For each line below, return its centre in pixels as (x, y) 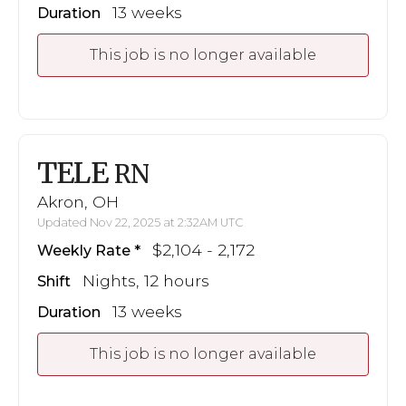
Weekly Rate (84, 250)
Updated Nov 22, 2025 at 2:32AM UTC (140, 222)
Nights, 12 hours (146, 280)
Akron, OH (78, 201)
